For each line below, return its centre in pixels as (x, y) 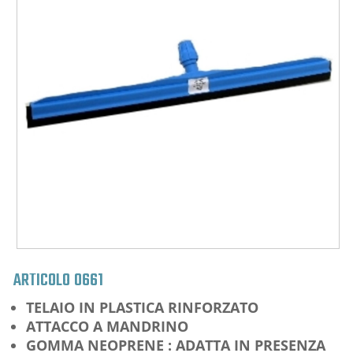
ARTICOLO (42, 280)
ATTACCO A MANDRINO (107, 326)
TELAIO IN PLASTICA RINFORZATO (142, 307)
